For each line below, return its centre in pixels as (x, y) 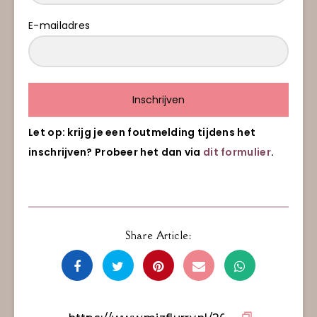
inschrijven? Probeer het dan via (116, 152)
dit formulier (237, 152)
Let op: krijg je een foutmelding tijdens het (142, 132)
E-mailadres (59, 25)
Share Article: (158, 235)
